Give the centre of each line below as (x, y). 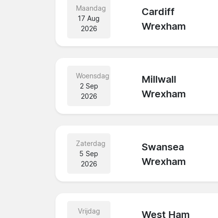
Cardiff (158, 12)
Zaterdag (91, 143)
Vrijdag (89, 211)
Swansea (163, 147)
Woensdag (93, 75)
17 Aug (89, 18)
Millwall (159, 80)
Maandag (91, 8)
